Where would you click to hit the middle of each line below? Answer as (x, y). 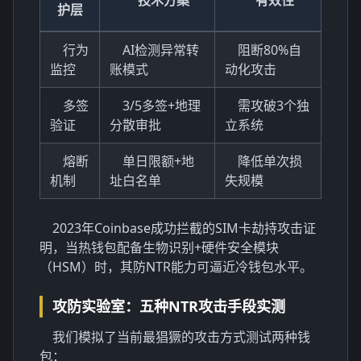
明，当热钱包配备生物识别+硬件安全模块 (159, 247)
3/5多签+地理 (162, 105)
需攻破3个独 (274, 105)
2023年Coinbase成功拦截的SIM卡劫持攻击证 (184, 228)
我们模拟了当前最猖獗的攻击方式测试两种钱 (181, 336)
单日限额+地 (158, 161)
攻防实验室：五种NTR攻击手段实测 (169, 306)
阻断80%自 (270, 50)
